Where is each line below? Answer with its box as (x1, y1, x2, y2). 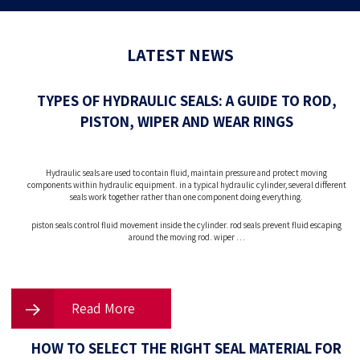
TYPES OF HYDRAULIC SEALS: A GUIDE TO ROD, (36, 91, 337, 111)
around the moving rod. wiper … (128, 231, 245, 243)
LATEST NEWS (126, 44, 234, 67)
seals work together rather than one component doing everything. (70, 190, 303, 202)
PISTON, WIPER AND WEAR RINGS (80, 112, 293, 132)
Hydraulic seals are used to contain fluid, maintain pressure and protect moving (46, 166, 327, 178)
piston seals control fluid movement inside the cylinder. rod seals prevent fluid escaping (31, 219, 342, 231)
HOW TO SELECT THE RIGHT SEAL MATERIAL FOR (31, 338, 342, 358)
